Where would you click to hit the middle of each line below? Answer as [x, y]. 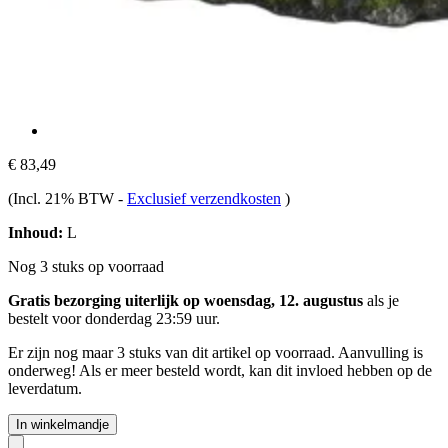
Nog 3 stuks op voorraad [86, 266]
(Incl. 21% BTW [63, 198]
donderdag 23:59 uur [150, 318]
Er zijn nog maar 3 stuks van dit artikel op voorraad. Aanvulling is [215, 352]
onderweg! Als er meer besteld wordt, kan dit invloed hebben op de [220, 370]
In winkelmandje [62, 424]
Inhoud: [35, 232]
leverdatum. [45, 388]
